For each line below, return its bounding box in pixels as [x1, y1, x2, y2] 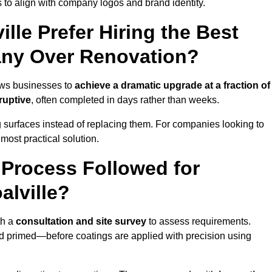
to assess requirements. [146, 216, 251, 227]
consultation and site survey [16, 216, 146, 227]
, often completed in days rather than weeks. [31, 95, 219, 106]
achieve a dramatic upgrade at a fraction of [75, 80, 270, 91]
